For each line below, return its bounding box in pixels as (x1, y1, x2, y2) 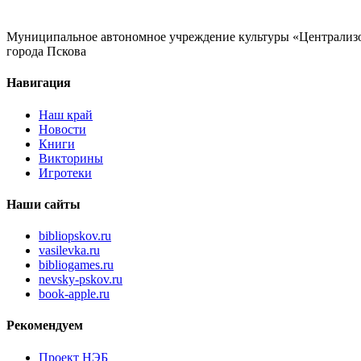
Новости (39, 122, 86, 136)
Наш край (39, 107, 93, 122)
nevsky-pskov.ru (39, 272, 122, 287)
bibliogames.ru (39, 258, 114, 272)
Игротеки (39, 165, 92, 180)
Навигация (6, 76, 71, 90)
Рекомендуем (6, 318, 83, 333)
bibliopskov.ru (39, 229, 111, 243)
